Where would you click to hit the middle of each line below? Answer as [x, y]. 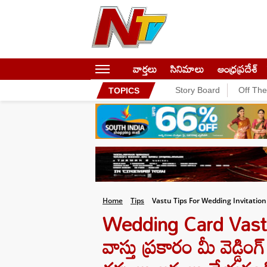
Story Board [198, 90]
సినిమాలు [187, 69]
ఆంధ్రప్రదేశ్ [237, 69]
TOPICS [124, 90]
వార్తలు [145, 69]
